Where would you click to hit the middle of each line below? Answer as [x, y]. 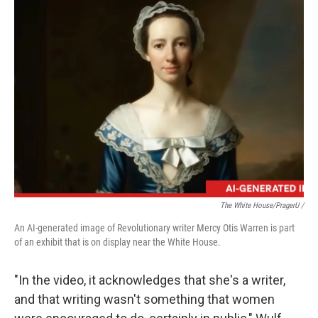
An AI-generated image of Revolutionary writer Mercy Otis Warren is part [154, 228]
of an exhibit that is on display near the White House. [117, 242]
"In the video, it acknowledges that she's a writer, [150, 280]
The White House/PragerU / [262, 205]
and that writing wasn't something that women [144, 299]
